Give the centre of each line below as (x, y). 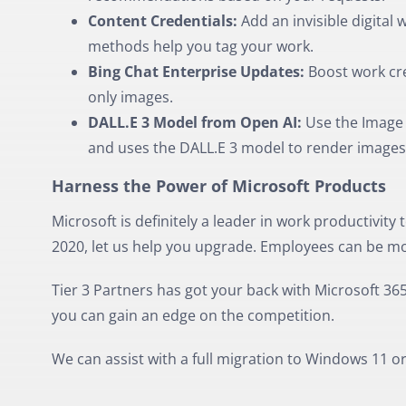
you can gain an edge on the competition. (193, 315)
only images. (130, 97)
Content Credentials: (162, 21)
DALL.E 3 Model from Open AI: (194, 123)
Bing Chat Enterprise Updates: (196, 72)
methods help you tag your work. (200, 47)
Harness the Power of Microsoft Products (218, 186)
